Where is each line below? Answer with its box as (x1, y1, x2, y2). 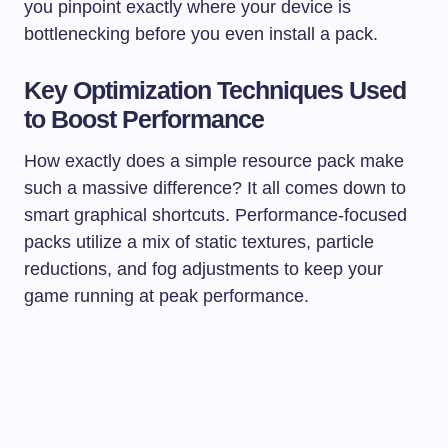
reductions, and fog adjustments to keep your (24, 258, 383, 279)
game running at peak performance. (24, 285, 309, 306)
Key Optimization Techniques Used (24, 75, 407, 104)
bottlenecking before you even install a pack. (24, 23, 378, 44)
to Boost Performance (24, 104, 265, 133)
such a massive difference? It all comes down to (24, 177, 406, 198)
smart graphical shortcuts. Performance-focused (24, 204, 407, 225)
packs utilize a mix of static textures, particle (24, 231, 374, 252)
